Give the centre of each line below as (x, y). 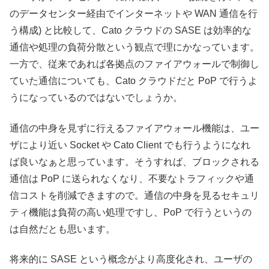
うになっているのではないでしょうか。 (96, 98)
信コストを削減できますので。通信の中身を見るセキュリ (134, 195)
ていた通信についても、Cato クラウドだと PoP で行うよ (134, 81)
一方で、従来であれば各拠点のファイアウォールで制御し (134, 64)
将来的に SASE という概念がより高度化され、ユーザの (131, 259)
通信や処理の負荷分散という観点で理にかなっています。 (134, 47)
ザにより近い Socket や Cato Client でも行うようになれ (130, 145)
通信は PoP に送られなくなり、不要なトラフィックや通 (132, 178)
